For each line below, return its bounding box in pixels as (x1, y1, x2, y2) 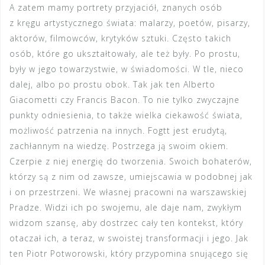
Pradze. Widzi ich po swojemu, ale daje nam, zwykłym (9, 202, 242, 214)
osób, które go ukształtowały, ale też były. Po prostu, (9, 48, 240, 60)
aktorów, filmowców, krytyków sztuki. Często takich (9, 33, 231, 44)
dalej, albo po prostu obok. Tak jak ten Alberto (9, 79, 215, 91)
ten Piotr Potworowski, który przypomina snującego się (9, 248, 248, 260)
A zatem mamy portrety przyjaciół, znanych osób (9, 2, 222, 14)
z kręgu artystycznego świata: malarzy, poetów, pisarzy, (9, 17, 250, 29)
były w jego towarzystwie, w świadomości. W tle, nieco (9, 63, 244, 75)
